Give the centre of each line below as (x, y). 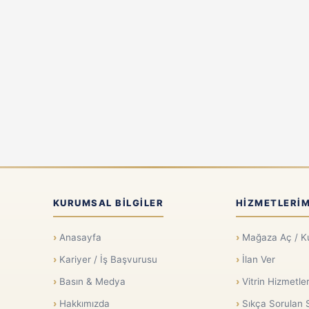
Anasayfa (80, 238)
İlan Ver (258, 260)
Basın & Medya (92, 282)
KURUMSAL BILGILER (108, 203)
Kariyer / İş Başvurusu (108, 260)
